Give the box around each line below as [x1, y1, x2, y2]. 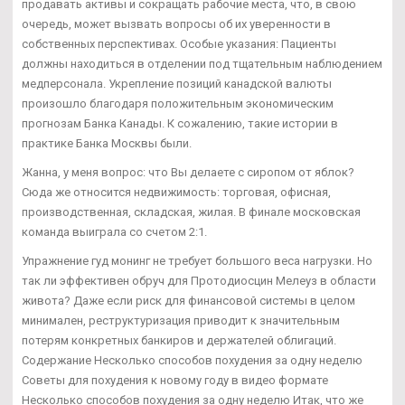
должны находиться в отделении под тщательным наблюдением [22, 57, 382, 71]
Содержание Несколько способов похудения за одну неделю [22, 353, 363, 368]
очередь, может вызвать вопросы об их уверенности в [22, 17, 331, 32]
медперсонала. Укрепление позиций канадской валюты [22, 77, 332, 91]
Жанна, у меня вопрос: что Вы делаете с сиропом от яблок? [22, 165, 354, 180]
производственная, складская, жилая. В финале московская [22, 205, 361, 220]
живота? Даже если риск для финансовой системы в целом [22, 294, 355, 308]
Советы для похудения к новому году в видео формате [22, 373, 328, 388]
